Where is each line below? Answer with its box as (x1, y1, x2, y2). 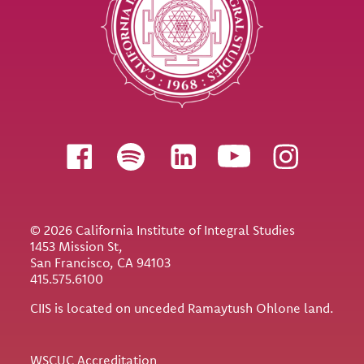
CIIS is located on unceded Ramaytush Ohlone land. (30, 300, 334, 317)
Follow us (29, 132, 106, 164)
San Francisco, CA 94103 (30, 254, 171, 271)
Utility (29, 310, 90, 350)
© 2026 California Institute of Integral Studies (30, 222, 296, 239)
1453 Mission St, (30, 238, 127, 255)
